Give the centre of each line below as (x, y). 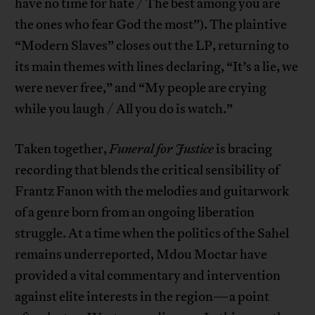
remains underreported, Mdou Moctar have (141, 255)
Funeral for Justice (163, 149)
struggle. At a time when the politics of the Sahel (152, 234)
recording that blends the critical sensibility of (147, 171)
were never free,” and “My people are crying (141, 88)
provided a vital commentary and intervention (148, 276)
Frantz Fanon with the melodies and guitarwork (152, 192)
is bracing (244, 149)
